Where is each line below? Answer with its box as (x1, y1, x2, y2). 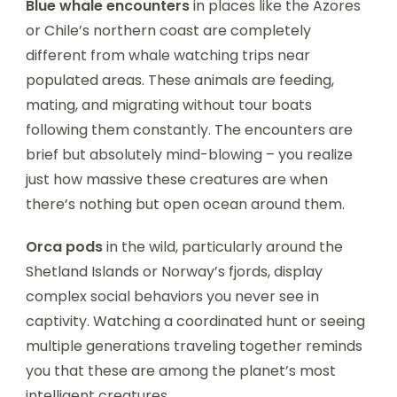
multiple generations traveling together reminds (26, 335, 362, 356)
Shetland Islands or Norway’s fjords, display (26, 261, 323, 282)
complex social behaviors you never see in (26, 285, 319, 307)
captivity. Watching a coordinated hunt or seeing (26, 310, 365, 331)
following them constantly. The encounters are (26, 119, 353, 140)
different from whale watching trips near (26, 44, 310, 66)
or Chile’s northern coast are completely (26, 19, 311, 41)
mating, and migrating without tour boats (26, 94, 312, 115)
